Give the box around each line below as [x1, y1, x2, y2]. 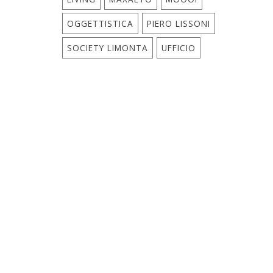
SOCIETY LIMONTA [67, 42, 148, 54]
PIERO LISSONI [147, 18, 210, 29]
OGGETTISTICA [67, 18, 133, 29]
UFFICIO [161, 42, 196, 54]
